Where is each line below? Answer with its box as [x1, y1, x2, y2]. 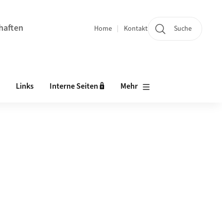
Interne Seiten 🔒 [50, 81, 105, 92]
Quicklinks [94, 28, 133, 41]
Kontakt [124, 23, 148, 34]
